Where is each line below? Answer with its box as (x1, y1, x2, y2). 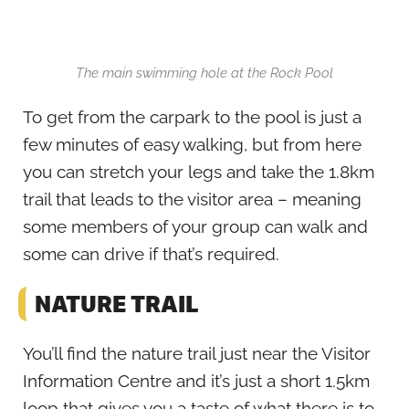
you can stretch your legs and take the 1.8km (23, 162, 374, 183)
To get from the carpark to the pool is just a (23, 107, 362, 128)
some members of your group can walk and (23, 216, 368, 237)
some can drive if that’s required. (23, 244, 279, 265)
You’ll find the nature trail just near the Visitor (23, 343, 371, 364)
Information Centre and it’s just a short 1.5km (23, 371, 370, 392)
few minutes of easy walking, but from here (23, 134, 362, 155)
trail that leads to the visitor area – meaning (23, 189, 362, 210)
